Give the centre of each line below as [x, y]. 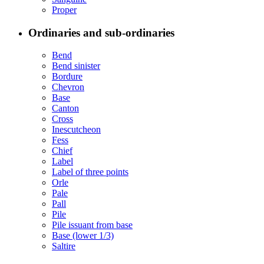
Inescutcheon [76, 130]
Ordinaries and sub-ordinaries [101, 32]
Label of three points [90, 172]
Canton [65, 108]
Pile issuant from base [92, 225]
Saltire [64, 246]
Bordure [67, 77]
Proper [64, 9]
